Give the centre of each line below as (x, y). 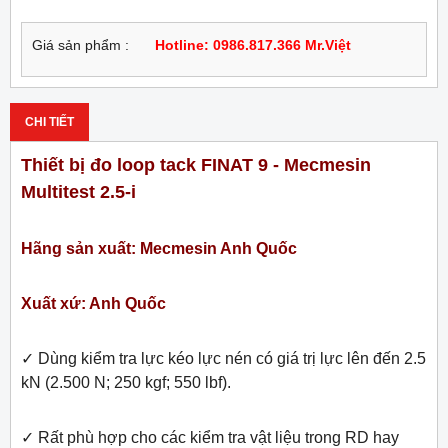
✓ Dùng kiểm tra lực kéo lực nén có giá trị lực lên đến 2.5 (223, 359)
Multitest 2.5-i (78, 192)
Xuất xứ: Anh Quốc (93, 304)
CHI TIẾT (49, 122)
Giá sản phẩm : (80, 46)
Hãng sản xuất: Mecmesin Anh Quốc (159, 249)
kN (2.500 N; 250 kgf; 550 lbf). (126, 383)
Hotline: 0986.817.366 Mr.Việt (253, 46)
